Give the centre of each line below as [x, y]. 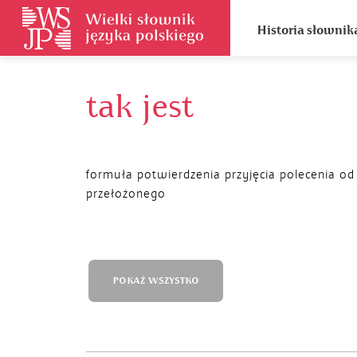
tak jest [140, 107]
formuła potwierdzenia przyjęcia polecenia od [220, 175]
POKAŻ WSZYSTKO [155, 281]
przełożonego [126, 194]
